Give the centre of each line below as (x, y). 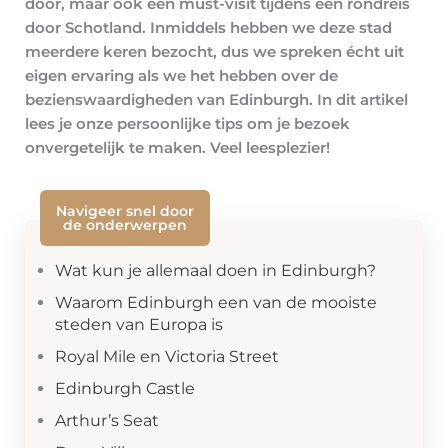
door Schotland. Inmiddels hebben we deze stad (208, 28)
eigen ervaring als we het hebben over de (181, 76)
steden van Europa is (139, 325)
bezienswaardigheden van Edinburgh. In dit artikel (216, 100)
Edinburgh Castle (125, 389)
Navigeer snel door (125, 211)
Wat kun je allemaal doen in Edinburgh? (215, 271)
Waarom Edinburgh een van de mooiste (216, 303)
